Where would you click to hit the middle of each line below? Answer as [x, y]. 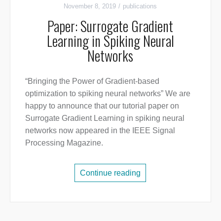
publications [140, 6]
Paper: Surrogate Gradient [110, 26]
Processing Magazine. [64, 143]
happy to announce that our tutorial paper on [102, 106]
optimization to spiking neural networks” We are [108, 93]
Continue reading [110, 173]
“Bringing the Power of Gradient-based [92, 81]
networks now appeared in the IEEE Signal [100, 130]
